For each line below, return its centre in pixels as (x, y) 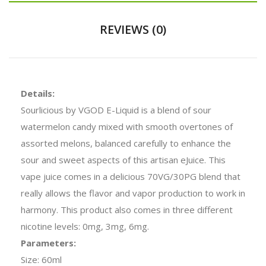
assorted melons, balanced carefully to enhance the (126, 143)
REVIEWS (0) (133, 29)
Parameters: (48, 243)
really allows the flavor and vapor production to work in (133, 193)
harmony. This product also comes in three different (127, 209)
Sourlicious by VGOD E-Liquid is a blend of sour (116, 110)
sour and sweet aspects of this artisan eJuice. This (123, 159)
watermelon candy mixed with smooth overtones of (127, 126)
